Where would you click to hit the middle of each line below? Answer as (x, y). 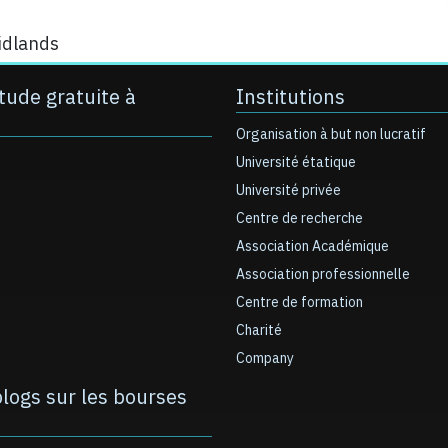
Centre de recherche (299, 218)
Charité (259, 330)
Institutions (290, 97)
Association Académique (312, 246)
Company (265, 358)
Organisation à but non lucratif (331, 134)
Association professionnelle (323, 274)
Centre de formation (299, 302)
